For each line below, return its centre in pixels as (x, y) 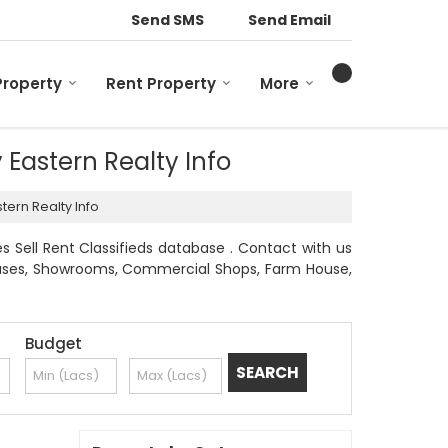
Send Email (289, 19)
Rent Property (161, 84)
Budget (53, 344)
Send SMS (167, 19)
